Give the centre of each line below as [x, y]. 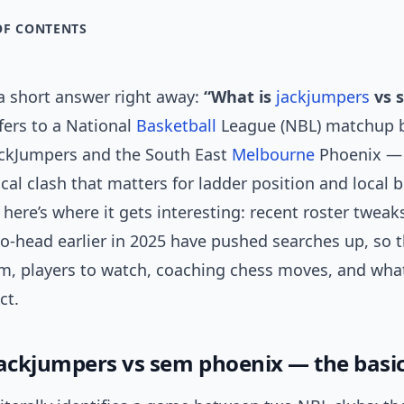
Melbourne [273, 154]
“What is [240, 96]
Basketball [176, 125]
